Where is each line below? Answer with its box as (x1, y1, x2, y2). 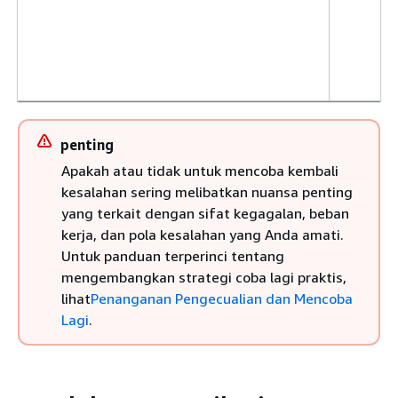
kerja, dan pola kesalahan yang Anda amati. (61, 226, 344, 243)
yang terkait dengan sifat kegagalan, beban (61, 204, 349, 222)
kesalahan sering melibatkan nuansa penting (61, 183, 353, 201)
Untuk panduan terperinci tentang (61, 247, 284, 265)
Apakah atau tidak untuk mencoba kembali (61, 162, 338, 179)
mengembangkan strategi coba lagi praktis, (61, 268, 346, 286)
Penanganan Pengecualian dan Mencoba (91, 290, 353, 307)
